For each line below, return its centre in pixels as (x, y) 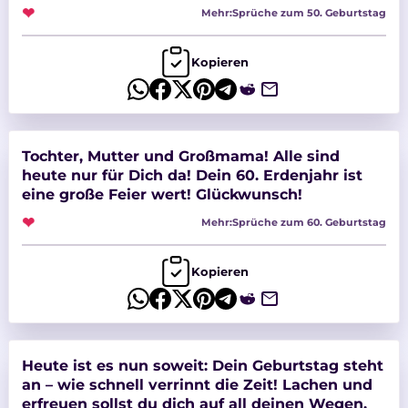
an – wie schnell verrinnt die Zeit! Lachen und (197, 384)
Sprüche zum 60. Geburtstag (310, 222)
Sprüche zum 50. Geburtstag (310, 12)
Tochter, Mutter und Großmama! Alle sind (180, 155)
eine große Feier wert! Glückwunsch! (162, 194)
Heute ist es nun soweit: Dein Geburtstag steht (202, 365)
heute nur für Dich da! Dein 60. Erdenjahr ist (192, 174)
